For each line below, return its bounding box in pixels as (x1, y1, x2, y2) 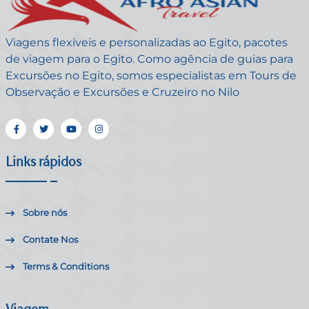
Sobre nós (23, 207, 67, 219)
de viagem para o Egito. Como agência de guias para (6, 52, 293, 66)
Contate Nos (23, 234, 78, 246)
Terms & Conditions (23, 261, 109, 272)
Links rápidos (6, 153, 81, 170)
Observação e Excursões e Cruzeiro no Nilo (6, 86, 239, 99)
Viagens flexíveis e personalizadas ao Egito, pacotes (6, 36, 288, 50)
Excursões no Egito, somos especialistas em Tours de (6, 69, 297, 83)
